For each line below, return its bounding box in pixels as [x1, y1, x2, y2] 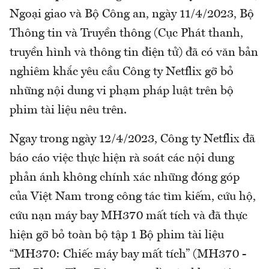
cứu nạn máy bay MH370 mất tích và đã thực [10, 210, 247, 222]
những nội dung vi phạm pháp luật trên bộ [10, 85, 234, 97]
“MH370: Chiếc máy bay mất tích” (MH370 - [10, 248, 246, 261]
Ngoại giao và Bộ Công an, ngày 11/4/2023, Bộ [10, 8, 254, 20]
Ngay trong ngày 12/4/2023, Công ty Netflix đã [10, 133, 255, 145]
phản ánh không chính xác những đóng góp [10, 171, 240, 184]
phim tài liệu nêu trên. [10, 104, 127, 116]
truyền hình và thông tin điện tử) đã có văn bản [10, 46, 258, 59]
